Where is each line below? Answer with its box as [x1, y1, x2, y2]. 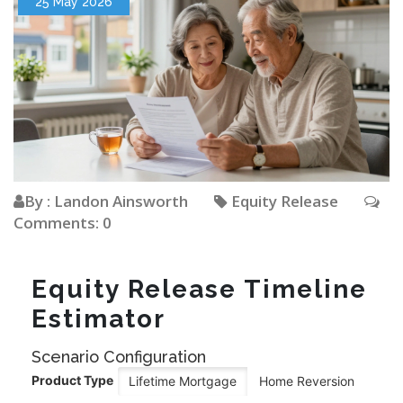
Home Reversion [259, 373, 354, 390]
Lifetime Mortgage [129, 373, 237, 390]
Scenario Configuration [31, 347, 206, 367]
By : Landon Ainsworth [24, 191, 188, 212]
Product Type [31, 372, 113, 389]
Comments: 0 [13, 212, 112, 234]
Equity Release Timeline [31, 274, 367, 305]
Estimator [31, 304, 166, 335]
